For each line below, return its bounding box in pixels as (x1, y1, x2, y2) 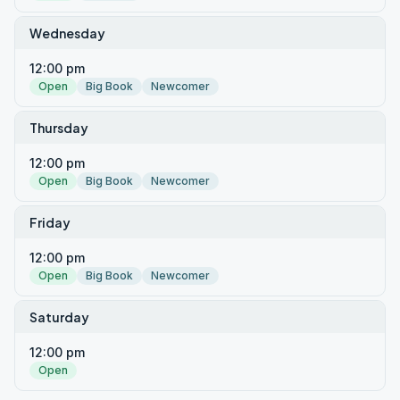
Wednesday (29, 25, 105, 41)
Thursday (29, 120, 88, 136)
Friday (29, 214, 71, 230)
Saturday (29, 309, 89, 325)
